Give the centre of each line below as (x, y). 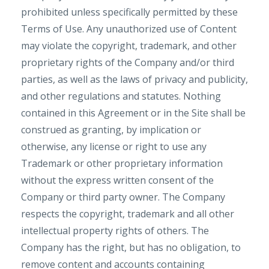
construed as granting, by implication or (111, 130)
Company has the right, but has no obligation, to (131, 247)
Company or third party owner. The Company (123, 197)
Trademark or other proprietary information (122, 163)
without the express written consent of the (117, 180)
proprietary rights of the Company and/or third (128, 62)
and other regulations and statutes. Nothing (121, 96)
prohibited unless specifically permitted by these (129, 12)
